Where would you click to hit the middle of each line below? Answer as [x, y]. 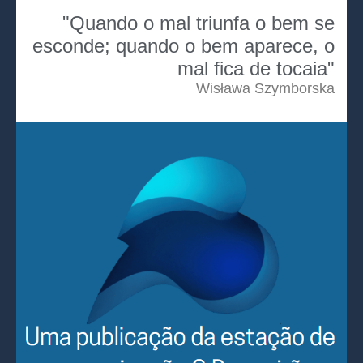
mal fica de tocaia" [256, 68]
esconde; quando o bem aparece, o [184, 45]
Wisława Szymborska [265, 88]
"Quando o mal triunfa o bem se [199, 23]
